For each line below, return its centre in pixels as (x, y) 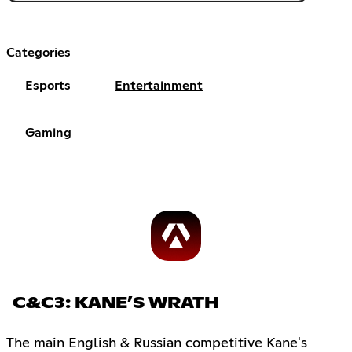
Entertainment (159, 86)
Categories (38, 53)
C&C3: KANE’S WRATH (115, 304)
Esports (48, 86)
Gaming (48, 133)
